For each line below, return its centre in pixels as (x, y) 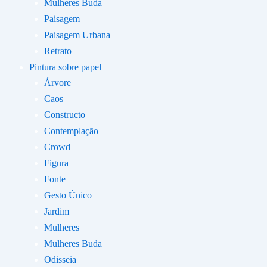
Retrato (58, 51)
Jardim (57, 211)
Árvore (58, 83)
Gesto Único (68, 195)
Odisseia (60, 260)
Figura (56, 163)
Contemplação (71, 131)
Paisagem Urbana (77, 35)
